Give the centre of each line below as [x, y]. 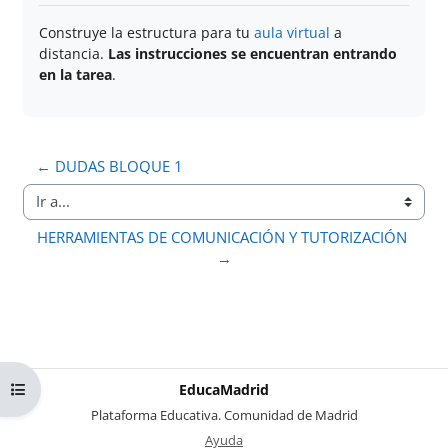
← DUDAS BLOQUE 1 [109, 165]
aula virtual [292, 32]
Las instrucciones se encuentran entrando [252, 53]
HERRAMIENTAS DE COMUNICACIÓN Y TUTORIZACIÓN [222, 236]
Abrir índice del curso [83, 388]
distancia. [73, 53]
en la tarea [75, 74]
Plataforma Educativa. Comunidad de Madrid [224, 414]
